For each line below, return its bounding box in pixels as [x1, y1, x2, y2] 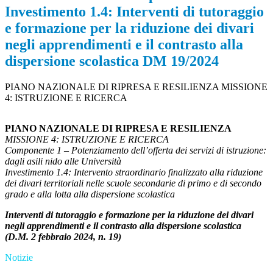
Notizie [5, 252, 33, 263]
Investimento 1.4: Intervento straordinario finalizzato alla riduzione [5, 167, 263, 178]
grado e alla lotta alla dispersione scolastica [5, 189, 177, 200]
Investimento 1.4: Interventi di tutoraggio [5, 4, 264, 20]
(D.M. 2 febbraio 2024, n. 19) [5, 232, 121, 243]
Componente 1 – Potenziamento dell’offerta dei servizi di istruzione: [5, 145, 266, 156]
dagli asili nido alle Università [5, 156, 121, 167]
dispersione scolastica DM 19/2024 [5, 53, 219, 69]
